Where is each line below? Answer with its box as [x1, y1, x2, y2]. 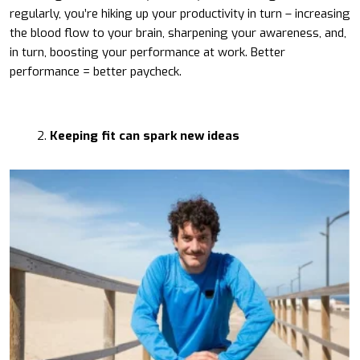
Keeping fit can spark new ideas [50, 127, 239, 144]
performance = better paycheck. [10, 63, 182, 80]
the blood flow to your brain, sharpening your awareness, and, [10, 24, 346, 41]
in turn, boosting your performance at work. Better [10, 43, 285, 60]
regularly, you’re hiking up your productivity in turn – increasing [10, 5, 350, 22]
